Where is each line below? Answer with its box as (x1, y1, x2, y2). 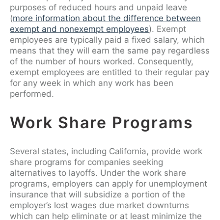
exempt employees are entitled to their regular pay (10, 67, 209, 77)
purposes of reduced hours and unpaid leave (10, 2, 187, 12)
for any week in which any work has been (10, 78, 173, 88)
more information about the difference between (13, 13, 201, 23)
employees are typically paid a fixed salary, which (10, 34, 205, 45)
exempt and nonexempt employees (10, 24, 149, 34)
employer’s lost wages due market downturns (10, 200, 189, 210)
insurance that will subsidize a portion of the (10, 189, 185, 199)
